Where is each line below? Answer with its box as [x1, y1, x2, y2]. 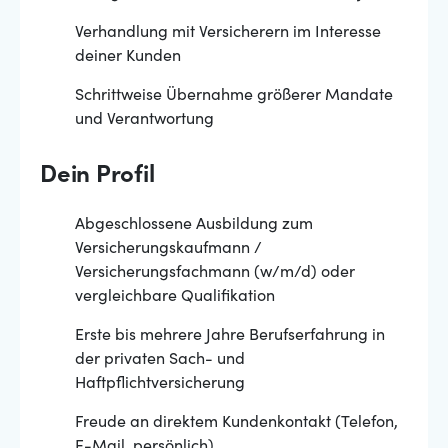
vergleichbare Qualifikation [75, 289, 275, 305]
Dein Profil [40, 165, 155, 189]
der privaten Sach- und [75, 352, 245, 368]
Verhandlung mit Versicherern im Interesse [75, 25, 381, 41]
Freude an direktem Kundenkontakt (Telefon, [75, 415, 398, 431]
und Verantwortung [75, 112, 214, 128]
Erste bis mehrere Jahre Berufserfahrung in [75, 328, 385, 344]
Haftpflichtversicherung [75, 376, 245, 392]
